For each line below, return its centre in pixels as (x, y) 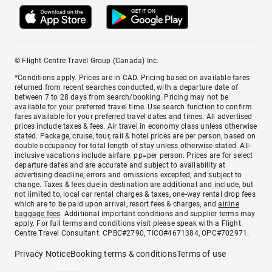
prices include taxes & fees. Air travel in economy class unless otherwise (136, 126)
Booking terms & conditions (124, 254)
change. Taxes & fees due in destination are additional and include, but (134, 185)
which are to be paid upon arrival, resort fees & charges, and (117, 204)
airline (229, 204)
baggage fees (38, 214)
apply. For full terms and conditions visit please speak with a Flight (128, 223)
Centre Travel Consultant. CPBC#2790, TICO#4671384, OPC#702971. (132, 233)
